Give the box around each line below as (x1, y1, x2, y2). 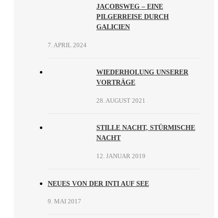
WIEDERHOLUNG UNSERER (96, 69, 188, 76)
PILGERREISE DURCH (96, 13, 169, 20)
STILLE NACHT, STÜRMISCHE (96, 124, 195, 132)
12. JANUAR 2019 (96, 152, 145, 160)
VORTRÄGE (96, 79, 135, 87)
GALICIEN (96, 23, 130, 31)
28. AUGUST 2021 (96, 96, 145, 104)
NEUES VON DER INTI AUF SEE (48, 180, 149, 187)
